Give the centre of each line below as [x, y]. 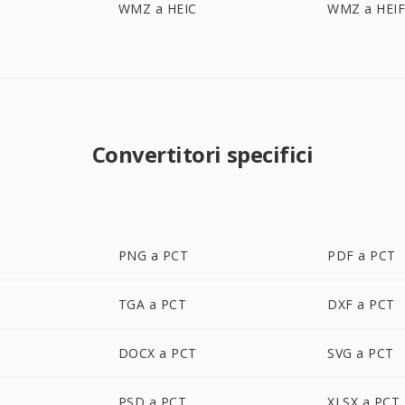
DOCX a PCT [157, 353]
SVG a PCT [361, 353]
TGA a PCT [152, 304]
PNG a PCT [153, 255]
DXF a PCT [361, 304]
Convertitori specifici [202, 154]
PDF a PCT [362, 255]
